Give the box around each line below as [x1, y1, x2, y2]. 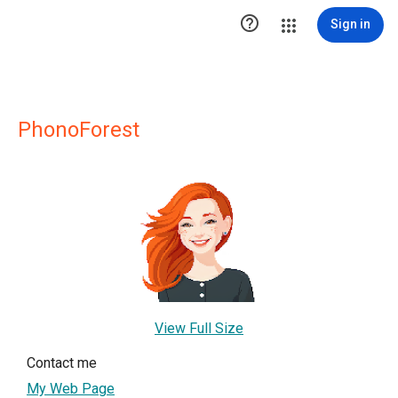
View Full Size [155, 320, 243, 337]
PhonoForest [18, 117, 139, 142]
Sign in [330, 17, 370, 31]
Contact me [27, 354, 97, 371]
